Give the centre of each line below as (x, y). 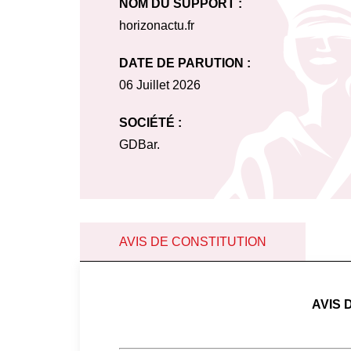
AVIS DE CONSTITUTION (193, 242)
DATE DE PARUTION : (185, 63)
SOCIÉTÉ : (150, 123)
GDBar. (139, 145)
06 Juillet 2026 (160, 85)
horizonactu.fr (157, 25)
